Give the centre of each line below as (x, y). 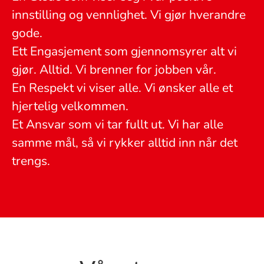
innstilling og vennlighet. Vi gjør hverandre (129, 15)
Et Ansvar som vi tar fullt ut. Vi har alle (118, 124)
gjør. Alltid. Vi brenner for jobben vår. (114, 70)
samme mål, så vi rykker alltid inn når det (125, 143)
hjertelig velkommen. (70, 106)
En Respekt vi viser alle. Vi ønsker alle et (122, 88)
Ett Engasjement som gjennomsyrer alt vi (124, 51)
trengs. (31, 161)
